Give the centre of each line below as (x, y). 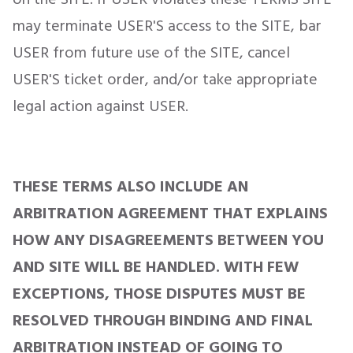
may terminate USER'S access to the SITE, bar (167, 26)
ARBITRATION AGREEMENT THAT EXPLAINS (170, 214)
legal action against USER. (100, 106)
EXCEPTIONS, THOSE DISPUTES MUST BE (159, 294)
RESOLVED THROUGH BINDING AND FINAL (163, 321)
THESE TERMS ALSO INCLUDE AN (130, 187)
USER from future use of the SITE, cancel (151, 53)
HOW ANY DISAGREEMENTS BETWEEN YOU (168, 240)
